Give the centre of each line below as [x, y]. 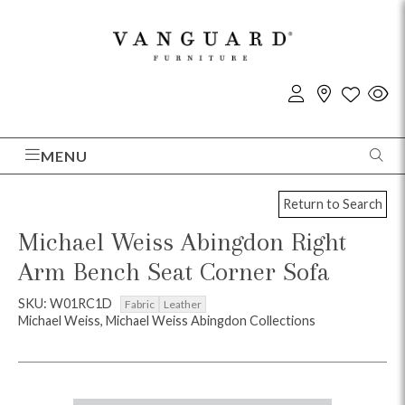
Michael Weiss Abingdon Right [182, 241]
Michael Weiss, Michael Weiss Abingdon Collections [167, 320]
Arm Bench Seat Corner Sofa [174, 271]
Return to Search [333, 204]
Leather [183, 304]
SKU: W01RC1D [66, 303]
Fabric [140, 304]
